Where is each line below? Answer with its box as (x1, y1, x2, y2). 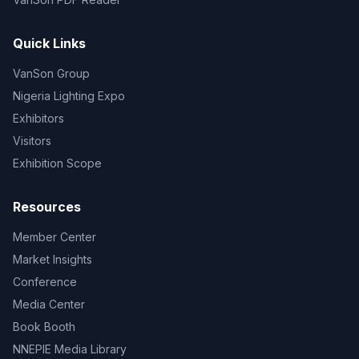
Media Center (13, 297, 85, 311)
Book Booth (13, 320, 75, 333)
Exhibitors (13, 111, 64, 125)
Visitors (13, 134, 51, 147)
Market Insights (13, 252, 92, 266)
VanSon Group (13, 67, 90, 80)
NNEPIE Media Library (13, 342, 127, 356)
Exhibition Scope (13, 156, 102, 170)
